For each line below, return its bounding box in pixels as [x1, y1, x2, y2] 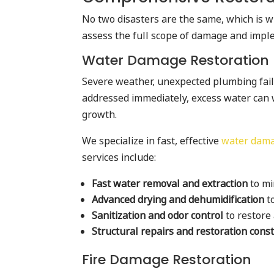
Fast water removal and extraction [92, 177, 248, 190]
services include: [82, 150, 157, 164]
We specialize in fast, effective [82, 134, 222, 147]
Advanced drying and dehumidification [92, 193, 265, 206]
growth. [82, 108, 120, 121]
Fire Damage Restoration [82, 250, 256, 269]
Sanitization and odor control [92, 209, 224, 222]
